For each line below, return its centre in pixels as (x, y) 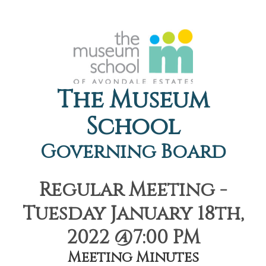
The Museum (133, 100)
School (133, 127)
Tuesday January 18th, (133, 214)
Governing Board (133, 152)
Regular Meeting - (133, 190)
